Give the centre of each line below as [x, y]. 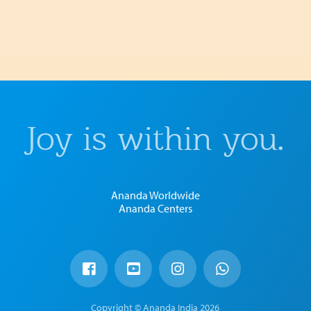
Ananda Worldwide [155, 195]
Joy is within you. [155, 138]
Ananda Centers [155, 208]
